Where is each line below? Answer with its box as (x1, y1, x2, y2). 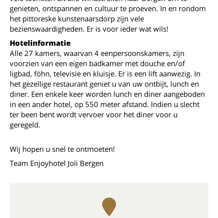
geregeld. (10, 120, 40, 129)
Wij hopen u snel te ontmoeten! (10, 144, 115, 154)
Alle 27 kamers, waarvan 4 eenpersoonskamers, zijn (10, 48, 184, 58)
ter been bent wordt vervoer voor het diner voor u (10, 109, 178, 119)
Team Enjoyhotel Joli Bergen (10, 158, 104, 168)
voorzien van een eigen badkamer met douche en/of (10, 58, 185, 68)
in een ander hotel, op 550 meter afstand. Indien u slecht (10, 99, 200, 109)
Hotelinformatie (10, 38, 71, 48)
